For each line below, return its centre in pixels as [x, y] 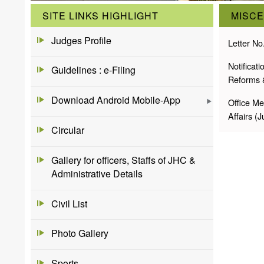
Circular [68, 130]
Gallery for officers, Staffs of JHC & [123, 160]
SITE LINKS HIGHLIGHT [100, 15]
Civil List [69, 203]
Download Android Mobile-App [116, 100]
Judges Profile [81, 40]
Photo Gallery [80, 233]
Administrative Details [97, 173]
